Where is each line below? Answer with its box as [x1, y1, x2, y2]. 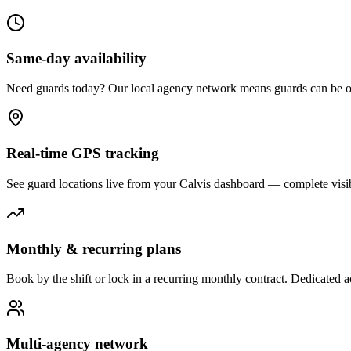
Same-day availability [6, 49, 147, 67]
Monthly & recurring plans [6, 240, 181, 257]
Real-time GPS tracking [6, 145, 159, 162]
